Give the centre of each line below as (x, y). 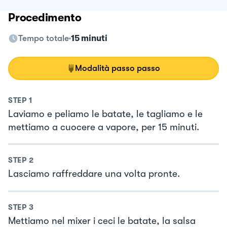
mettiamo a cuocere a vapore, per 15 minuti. (104, 127)
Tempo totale (44, 38)
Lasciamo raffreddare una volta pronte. (94, 174)
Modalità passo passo (118, 68)
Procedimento (45, 17)
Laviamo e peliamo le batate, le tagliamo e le (105, 114)
